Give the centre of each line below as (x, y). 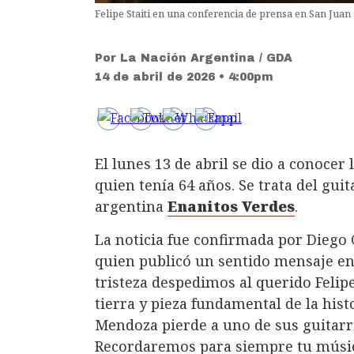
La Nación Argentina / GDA (206, 58)
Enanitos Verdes (231, 207)
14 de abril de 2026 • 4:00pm (184, 77)
